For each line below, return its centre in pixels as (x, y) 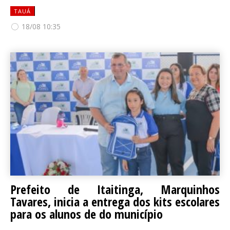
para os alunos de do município (87, 214)
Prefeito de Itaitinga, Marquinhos (115, 189)
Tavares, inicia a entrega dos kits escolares (115, 202)
